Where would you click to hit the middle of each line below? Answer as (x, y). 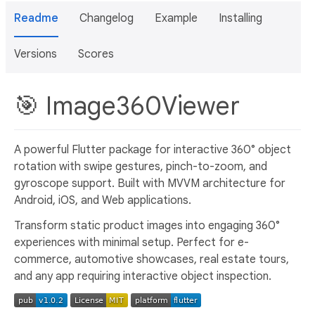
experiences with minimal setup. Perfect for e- (131, 242)
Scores (96, 54)
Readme (36, 18)
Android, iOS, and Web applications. (103, 200)
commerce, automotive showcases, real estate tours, (152, 259)
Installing (240, 18)
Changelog (107, 18)
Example (176, 18)
